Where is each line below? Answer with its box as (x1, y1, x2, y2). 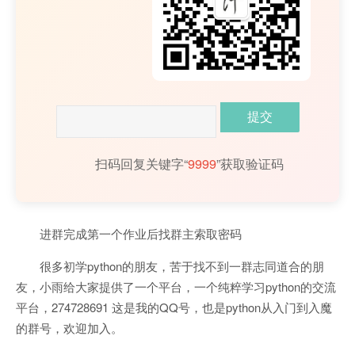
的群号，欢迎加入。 (16, 319, 123, 337)
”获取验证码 (216, 154, 284, 174)
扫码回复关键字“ (95, 154, 188, 174)
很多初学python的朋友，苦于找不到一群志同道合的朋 (40, 258, 324, 275)
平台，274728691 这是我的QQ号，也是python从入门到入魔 (16, 299, 332, 316)
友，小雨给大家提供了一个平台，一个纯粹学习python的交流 (16, 278, 336, 296)
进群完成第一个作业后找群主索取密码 (40, 225, 242, 242)
